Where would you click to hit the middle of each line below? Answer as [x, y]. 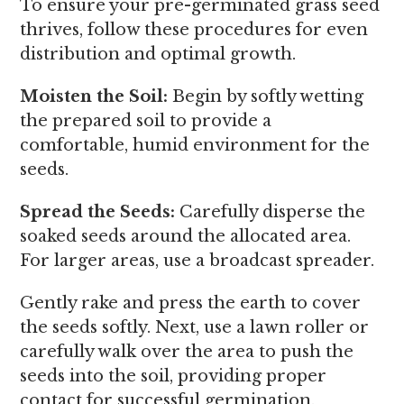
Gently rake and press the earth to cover [191, 303]
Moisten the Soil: [94, 96]
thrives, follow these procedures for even [194, 30]
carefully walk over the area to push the [187, 352]
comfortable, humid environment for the [195, 145]
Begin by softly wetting [266, 96]
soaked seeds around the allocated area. [186, 236]
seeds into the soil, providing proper [174, 376]
